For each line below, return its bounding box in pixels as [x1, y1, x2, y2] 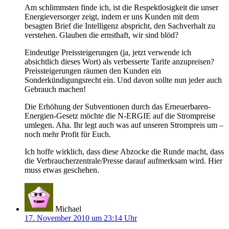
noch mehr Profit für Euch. [25, 129, 111, 139]
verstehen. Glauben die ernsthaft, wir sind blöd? [25, 30, 178, 39]
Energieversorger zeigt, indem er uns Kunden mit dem [25, 12, 199, 21]
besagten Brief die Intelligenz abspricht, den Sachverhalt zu [25, 21, 215, 30]
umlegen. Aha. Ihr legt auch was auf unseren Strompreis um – [25, 120, 223, 129]
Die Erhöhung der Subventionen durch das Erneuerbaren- [25, 102, 211, 111]
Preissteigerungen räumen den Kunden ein [25, 66, 161, 75]
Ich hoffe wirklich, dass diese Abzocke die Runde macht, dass [25, 147, 224, 156]
